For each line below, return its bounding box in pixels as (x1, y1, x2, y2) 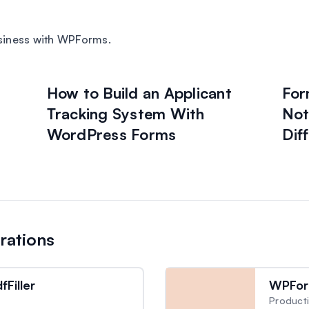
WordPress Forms (46, 125, 177, 143)
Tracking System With (46, 104, 205, 123)
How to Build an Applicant (46, 83, 232, 102)
